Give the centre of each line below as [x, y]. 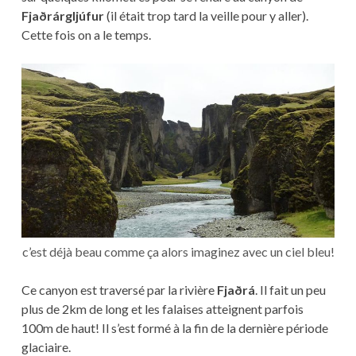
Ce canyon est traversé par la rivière [119, 290]
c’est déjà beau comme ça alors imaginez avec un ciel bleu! [178, 252]
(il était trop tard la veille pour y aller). [206, 16]
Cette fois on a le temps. [86, 35]
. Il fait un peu [290, 290]
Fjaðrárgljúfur [62, 16]
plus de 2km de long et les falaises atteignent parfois [162, 309]
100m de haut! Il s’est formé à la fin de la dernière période [174, 328]
